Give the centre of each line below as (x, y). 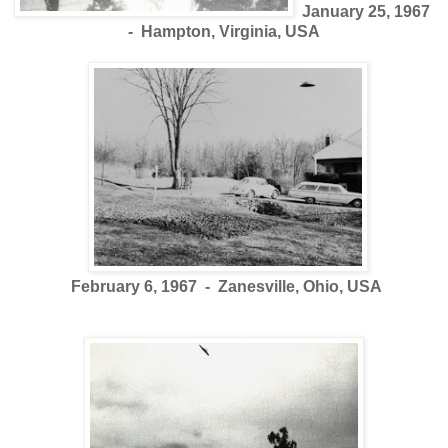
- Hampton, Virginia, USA (224, 31)
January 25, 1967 (366, 11)
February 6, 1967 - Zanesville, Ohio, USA (224, 286)
